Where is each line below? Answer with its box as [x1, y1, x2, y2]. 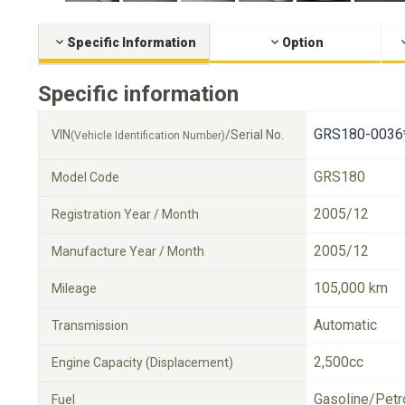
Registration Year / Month [52, 207, 199, 221]
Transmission [52, 318, 128, 333]
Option [281, 35, 324, 50]
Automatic [314, 316, 377, 334]
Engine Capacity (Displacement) [52, 355, 233, 370]
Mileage [52, 281, 97, 296]
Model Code [52, 170, 119, 184]
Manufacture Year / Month [52, 244, 204, 259]
